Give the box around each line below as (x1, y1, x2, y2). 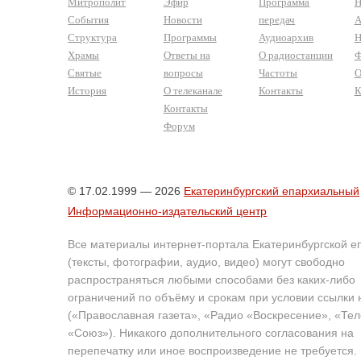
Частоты (259, 66, 298, 79)
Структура (68, 31, 118, 44)
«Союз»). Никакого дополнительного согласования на (68, 326, 355, 340)
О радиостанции (259, 48, 334, 61)
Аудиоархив (259, 31, 314, 44)
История (68, 84, 107, 97)
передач (259, 13, 296, 26)
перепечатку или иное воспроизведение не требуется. (68, 344, 358, 358)
